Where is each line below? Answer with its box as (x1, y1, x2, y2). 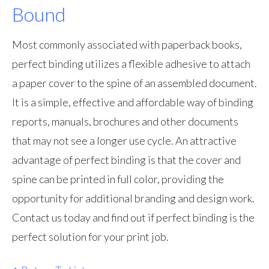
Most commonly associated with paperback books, (12, 38, 242, 51)
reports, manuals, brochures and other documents (12, 115, 238, 128)
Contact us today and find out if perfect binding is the (12, 211, 255, 224)
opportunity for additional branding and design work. (12, 192, 255, 205)
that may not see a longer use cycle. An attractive (12, 134, 237, 147)
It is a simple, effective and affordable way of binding (12, 95, 253, 109)
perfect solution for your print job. (12, 230, 169, 243)
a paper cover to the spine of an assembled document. (12, 76, 257, 89)
